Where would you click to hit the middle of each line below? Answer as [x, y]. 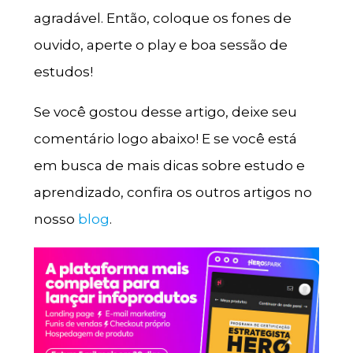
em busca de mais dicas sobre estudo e [169, 166]
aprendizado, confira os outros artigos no [173, 193]
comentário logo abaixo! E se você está [165, 139]
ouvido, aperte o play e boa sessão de [160, 45]
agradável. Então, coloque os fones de [162, 19]
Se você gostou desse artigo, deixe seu [165, 112]
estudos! [63, 72]
